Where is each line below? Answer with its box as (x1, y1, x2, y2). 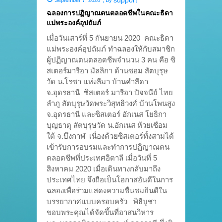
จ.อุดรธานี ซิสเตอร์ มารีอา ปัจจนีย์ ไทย (47, 88, 173, 97)
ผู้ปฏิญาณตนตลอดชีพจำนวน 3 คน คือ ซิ (47, 55, 175, 64)
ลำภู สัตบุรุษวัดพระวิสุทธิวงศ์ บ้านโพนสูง (47, 99, 175, 108)
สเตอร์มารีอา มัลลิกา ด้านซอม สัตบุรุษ (47, 66, 168, 75)
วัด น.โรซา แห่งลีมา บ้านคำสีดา (47, 77, 148, 86)
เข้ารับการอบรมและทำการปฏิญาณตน (47, 142, 169, 151)
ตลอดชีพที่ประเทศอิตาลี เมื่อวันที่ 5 (47, 153, 157, 162)
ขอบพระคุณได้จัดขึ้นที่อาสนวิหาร (47, 208, 154, 217)
